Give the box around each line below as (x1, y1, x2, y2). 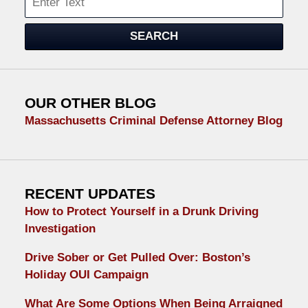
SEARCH (130, 30, 178, 43)
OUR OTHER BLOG (24, 95, 156, 112)
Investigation (24, 222, 96, 236)
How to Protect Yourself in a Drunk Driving (24, 205, 258, 219)
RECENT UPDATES (24, 186, 155, 203)
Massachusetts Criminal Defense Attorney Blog (24, 114, 283, 128)
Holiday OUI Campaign (24, 268, 148, 282)
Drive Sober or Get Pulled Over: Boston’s (24, 251, 250, 265)
